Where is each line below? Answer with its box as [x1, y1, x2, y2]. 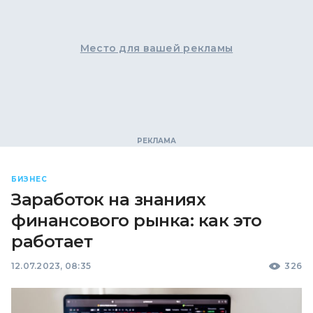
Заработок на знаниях [11, 189, 206, 210]
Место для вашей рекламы [80, 42, 233, 54]
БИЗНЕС [11, 175, 48, 184]
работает [11, 231, 93, 252]
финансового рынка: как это [11, 210, 262, 231]
